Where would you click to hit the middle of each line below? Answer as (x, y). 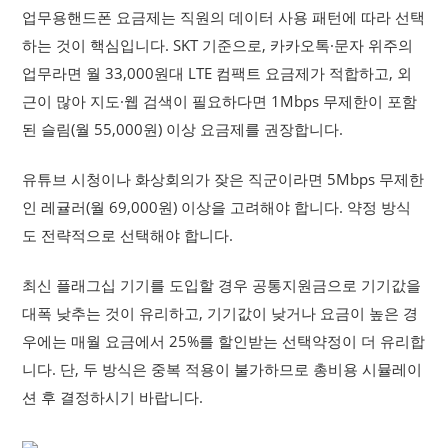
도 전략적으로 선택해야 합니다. (128, 235)
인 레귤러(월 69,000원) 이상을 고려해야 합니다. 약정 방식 (217, 207)
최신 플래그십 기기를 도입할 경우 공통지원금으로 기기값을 (222, 285)
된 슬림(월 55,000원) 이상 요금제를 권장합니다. (183, 129)
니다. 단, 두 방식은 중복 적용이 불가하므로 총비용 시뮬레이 (222, 369)
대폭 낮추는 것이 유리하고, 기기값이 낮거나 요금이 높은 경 (220, 313)
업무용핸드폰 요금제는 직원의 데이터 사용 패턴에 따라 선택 (224, 17)
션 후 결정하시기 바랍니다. (113, 397)
